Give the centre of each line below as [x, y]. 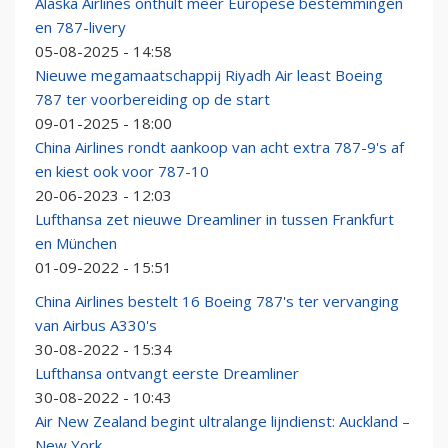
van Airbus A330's [96, 325]
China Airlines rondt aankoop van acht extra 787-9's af [219, 147]
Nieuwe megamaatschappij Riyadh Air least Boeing [209, 75]
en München [76, 243]
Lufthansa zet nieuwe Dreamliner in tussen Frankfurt [214, 219]
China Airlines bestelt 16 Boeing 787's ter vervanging [217, 301]
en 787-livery [80, 27]
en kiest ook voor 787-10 [122, 171]
